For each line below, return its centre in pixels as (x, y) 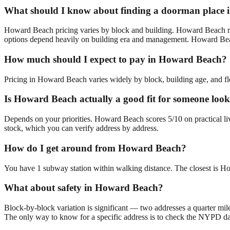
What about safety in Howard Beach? (84, 188)
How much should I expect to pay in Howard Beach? (116, 59)
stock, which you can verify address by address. (81, 128)
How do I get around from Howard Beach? (95, 148)
